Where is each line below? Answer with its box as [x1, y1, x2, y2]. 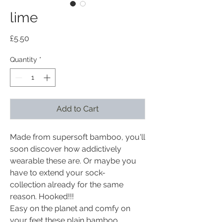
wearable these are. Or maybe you [10, 156, 136, 166]
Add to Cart [56, 104, 99, 113]
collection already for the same [10, 180, 123, 189]
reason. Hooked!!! [10, 192, 74, 201]
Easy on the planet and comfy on [10, 204, 130, 213]
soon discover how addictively [10, 144, 121, 154]
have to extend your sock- [10, 168, 106, 177]
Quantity [10, 55, 37, 63]
